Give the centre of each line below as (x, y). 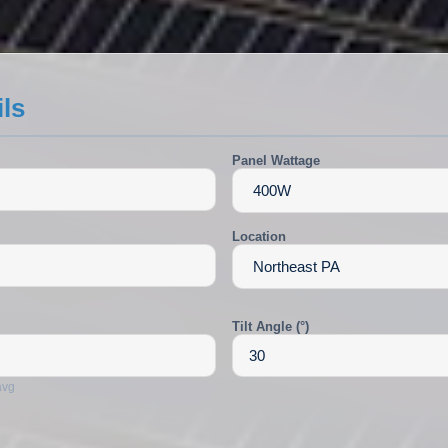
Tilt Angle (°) (270, 327)
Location (259, 236)
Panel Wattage (276, 160)
